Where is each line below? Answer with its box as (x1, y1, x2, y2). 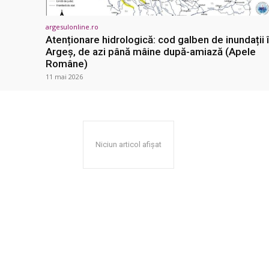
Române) (46, 58, 88, 70)
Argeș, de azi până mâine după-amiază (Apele (46, 46, 256, 58)
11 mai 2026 (46, 72, 83, 82)
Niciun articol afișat (95, 140, 162, 150)
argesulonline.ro (46, 22, 98, 32)
